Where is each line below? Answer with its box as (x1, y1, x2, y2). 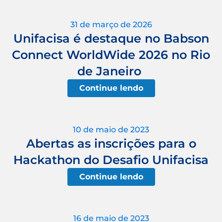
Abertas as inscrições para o (26, 136, 196, 151)
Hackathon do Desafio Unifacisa (13, 153, 209, 167)
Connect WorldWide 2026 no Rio (12, 48, 210, 62)
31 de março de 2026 (70, 20, 152, 30)
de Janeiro (77, 64, 145, 79)
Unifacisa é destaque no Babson (13, 31, 209, 46)
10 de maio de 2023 (73, 125, 149, 135)
